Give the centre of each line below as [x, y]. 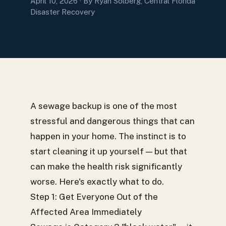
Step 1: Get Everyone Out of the [94, 197]
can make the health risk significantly [106, 166]
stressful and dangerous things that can [112, 121]
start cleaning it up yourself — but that [109, 151]
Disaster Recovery [63, 12]
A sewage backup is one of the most [104, 106]
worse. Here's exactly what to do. [97, 182]
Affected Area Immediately [86, 212]
